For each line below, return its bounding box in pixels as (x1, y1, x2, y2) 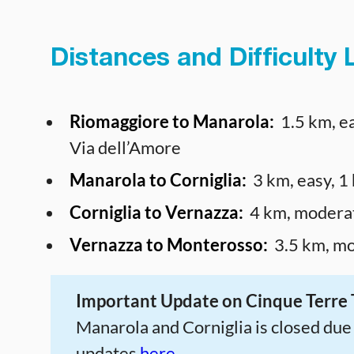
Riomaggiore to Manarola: (70, 110, 277, 132)
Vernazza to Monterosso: (70, 233, 268, 255)
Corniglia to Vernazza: (70, 201, 247, 223)
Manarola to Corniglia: (70, 168, 247, 190)
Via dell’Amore (70, 136, 181, 158)
